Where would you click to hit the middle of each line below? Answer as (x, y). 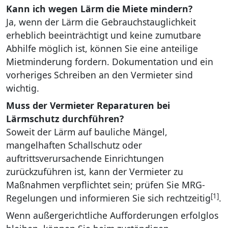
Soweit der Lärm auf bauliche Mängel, (87, 132)
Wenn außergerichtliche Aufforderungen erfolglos (112, 216)
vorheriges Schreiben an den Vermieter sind (99, 75)
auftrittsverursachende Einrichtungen (85, 159)
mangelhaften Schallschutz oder (74, 145)
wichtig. (23, 88)
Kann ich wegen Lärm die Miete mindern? (99, 9)
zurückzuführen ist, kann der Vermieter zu (95, 172)
